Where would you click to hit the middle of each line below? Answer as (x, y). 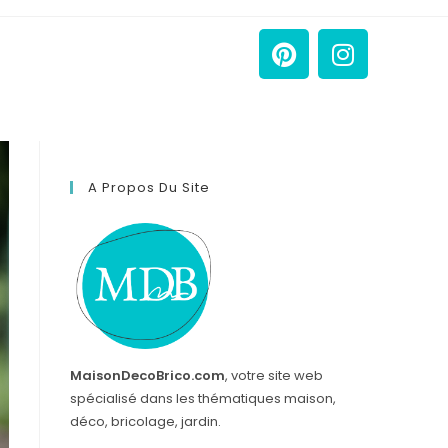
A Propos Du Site (149, 187)
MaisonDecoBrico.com (147, 375)
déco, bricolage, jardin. (145, 421)
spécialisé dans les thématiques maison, (203, 398)
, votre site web (274, 375)
